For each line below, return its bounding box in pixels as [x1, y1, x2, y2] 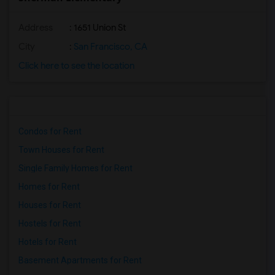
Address [18, 22, 53, 33]
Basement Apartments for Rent [18, 255, 142, 265]
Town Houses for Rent [18, 145, 104, 155]
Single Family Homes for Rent [18, 163, 133, 173]
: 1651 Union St [68, 22, 126, 33]
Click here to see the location [18, 60, 134, 71]
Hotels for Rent [18, 237, 77, 247]
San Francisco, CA [72, 41, 147, 52]
